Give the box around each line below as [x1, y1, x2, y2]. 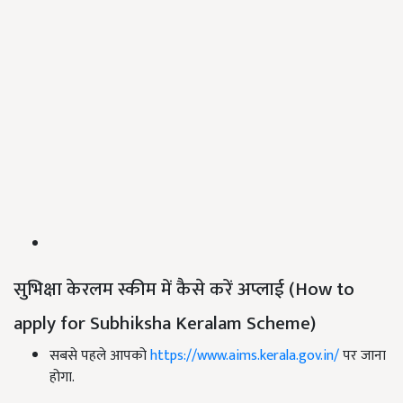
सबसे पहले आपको [49, 343, 150, 368]
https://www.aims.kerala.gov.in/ [150, 343, 339, 368]
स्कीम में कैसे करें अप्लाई [118, 273, 284, 305]
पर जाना [339, 343, 386, 368]
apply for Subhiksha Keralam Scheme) [13, 307, 316, 339]
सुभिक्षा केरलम [13, 273, 113, 305]
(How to [284, 273, 354, 305]
